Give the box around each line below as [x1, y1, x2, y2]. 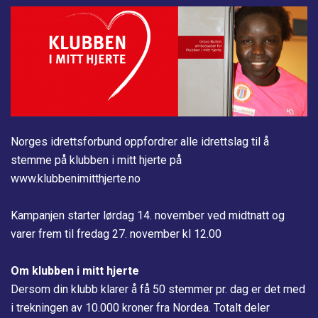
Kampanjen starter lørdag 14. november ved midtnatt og [11, 208, 285, 222]
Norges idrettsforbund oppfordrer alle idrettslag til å [11, 134, 269, 148]
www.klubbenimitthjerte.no [11, 171, 141, 185]
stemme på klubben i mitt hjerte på [11, 153, 182, 167]
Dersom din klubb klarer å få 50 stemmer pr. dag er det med [11, 282, 305, 296]
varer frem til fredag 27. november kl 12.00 [11, 226, 221, 241]
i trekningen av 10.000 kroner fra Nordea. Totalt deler [11, 300, 270, 314]
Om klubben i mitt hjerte [11, 263, 142, 278]
